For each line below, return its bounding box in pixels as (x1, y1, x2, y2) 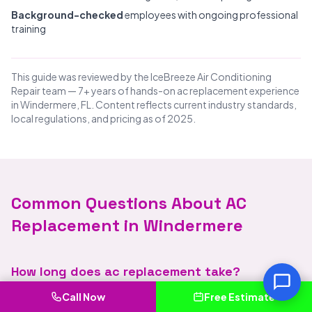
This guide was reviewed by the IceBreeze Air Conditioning (11, 70, 272, 83)
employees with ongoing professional (123, 8, 298, 21)
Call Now (62, 290, 105, 303)
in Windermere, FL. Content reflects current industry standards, (11, 98, 297, 111)
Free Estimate (204, 290, 275, 303)
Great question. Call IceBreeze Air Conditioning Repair (11, 291, 289, 306)
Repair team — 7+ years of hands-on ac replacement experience (11, 84, 299, 97)
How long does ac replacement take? (11, 263, 240, 279)
